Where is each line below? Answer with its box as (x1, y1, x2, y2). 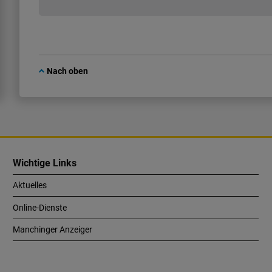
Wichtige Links (13, 157, 77, 169)
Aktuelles (13, 180, 47, 191)
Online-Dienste (13, 202, 67, 212)
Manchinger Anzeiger (13, 224, 93, 234)
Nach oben (47, 66, 88, 76)
